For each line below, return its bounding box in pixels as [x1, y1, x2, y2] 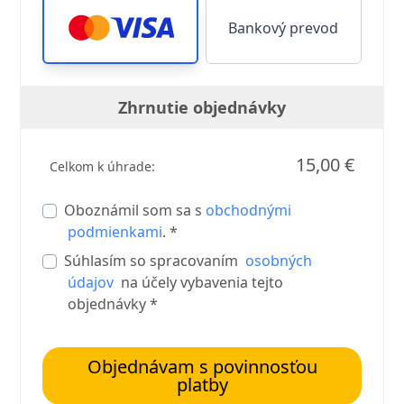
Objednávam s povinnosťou [87, 354, 317, 379]
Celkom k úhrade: [50, 158, 156, 175]
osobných [245, 251, 313, 271]
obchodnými [206, 200, 292, 220]
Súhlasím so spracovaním [64, 251, 246, 271]
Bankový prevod [228, 18, 339, 38]
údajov [68, 272, 115, 292]
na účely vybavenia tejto [114, 272, 284, 292]
